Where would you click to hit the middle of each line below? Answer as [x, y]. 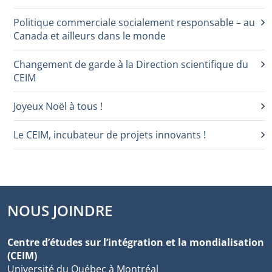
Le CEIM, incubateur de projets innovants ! [110, 135]
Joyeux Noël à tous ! [58, 106]
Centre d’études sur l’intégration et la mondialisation [136, 242]
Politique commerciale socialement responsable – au [134, 22]
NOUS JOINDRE [60, 210]
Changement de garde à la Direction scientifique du [131, 64]
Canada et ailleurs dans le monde [90, 36]
